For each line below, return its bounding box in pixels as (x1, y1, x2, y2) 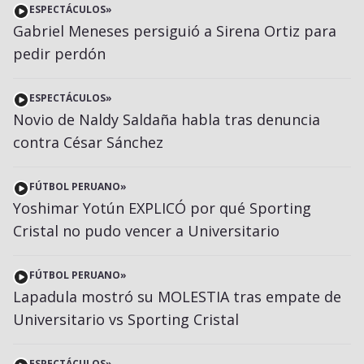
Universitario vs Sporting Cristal (13, 309, 239, 329)
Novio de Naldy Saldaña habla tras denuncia (13, 109, 320, 129)
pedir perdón (13, 43, 106, 63)
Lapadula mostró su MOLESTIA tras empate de (13, 286, 341, 306)
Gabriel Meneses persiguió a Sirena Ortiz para (13, 20, 336, 41)
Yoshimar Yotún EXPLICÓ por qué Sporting (13, 197, 311, 218)
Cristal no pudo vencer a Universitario (13, 220, 279, 240)
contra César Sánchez (13, 132, 163, 152)
